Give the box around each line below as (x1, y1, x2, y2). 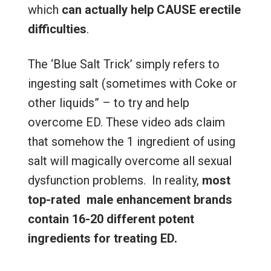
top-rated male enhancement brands (27, 192, 232, 207)
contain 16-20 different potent (27, 211, 194, 226)
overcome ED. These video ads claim (27, 114, 225, 129)
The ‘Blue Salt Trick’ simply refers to (27, 56, 220, 71)
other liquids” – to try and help (27, 95, 189, 110)
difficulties (27, 21, 87, 36)
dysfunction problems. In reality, (27, 172, 202, 188)
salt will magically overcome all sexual (27, 153, 232, 168)
